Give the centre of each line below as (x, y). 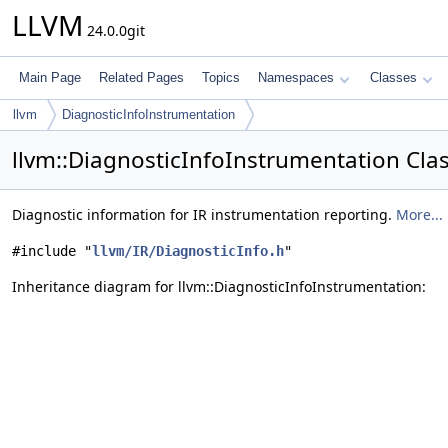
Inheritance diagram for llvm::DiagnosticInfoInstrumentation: (219, 286)
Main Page (50, 77)
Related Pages (141, 77)
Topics (221, 77)
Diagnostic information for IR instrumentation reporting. (204, 214)
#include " (52, 251)
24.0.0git (114, 30)
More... (419, 214)
